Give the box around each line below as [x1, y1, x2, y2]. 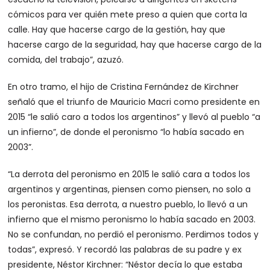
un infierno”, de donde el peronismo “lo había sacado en [8, 126, 245, 138]
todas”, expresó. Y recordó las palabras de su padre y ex [8, 243, 242, 256]
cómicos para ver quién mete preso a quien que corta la [8, 8, 248, 20]
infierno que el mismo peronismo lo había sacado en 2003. [8, 213, 256, 225]
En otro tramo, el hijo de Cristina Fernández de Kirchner [8, 81, 239, 93]
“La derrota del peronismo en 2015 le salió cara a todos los [8, 168, 251, 180]
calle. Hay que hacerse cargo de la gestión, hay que [8, 24, 226, 36]
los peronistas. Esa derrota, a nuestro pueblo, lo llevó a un [8, 198, 248, 210]
